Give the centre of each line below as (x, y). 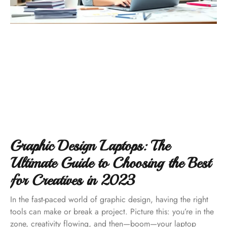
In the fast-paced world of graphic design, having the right (109, 199)
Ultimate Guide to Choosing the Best (110, 163)
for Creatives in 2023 (72, 180)
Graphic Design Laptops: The (90, 145)
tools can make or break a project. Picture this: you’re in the (112, 211)
